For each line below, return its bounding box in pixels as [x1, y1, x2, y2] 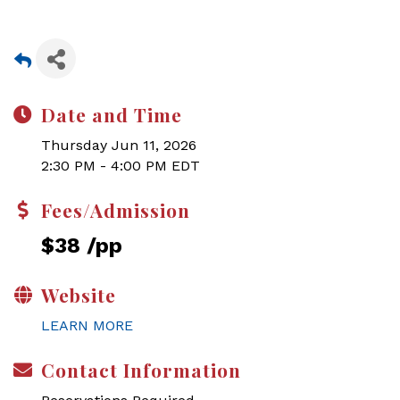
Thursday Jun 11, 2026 [41, 137, 196, 154]
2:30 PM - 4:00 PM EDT [41, 157, 200, 174]
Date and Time [41, 102, 182, 127]
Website [41, 282, 116, 307]
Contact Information [41, 357, 241, 382]
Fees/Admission [41, 197, 190, 222]
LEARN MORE [41, 317, 133, 334]
